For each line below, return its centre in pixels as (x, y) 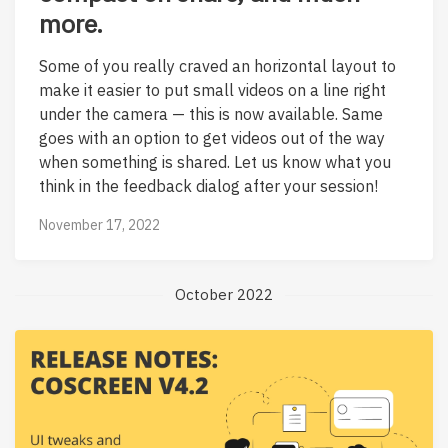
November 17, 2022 (99, 225)
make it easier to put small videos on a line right (212, 89)
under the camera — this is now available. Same (211, 113)
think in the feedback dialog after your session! (208, 185)
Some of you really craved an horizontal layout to (217, 65)
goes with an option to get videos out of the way (212, 137)
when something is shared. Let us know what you (215, 161)
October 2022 (224, 295)
